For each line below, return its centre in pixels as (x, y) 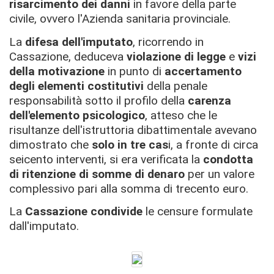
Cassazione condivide (84, 211)
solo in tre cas (130, 144)
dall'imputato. (44, 226)
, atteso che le (181, 115)
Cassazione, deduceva (68, 56)
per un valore (220, 174)
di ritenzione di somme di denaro (97, 174)
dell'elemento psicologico (77, 115)
